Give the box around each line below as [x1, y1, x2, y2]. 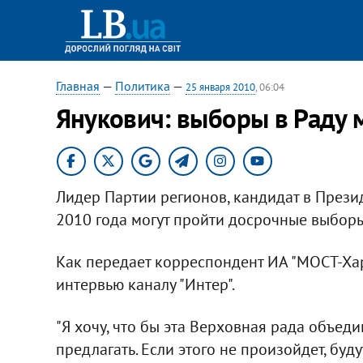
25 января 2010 [185, 80, 255, 94]
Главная [55, 78, 100, 94]
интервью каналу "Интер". [55, 273, 235, 295]
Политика [114, 78, 170, 94]
